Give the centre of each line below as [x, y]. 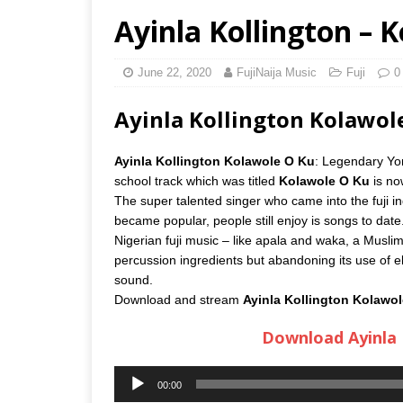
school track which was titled [197, 180]
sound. [134, 279]
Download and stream [179, 299]
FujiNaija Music [277, 72]
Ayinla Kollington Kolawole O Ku [215, 161]
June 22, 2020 [175, 72]
